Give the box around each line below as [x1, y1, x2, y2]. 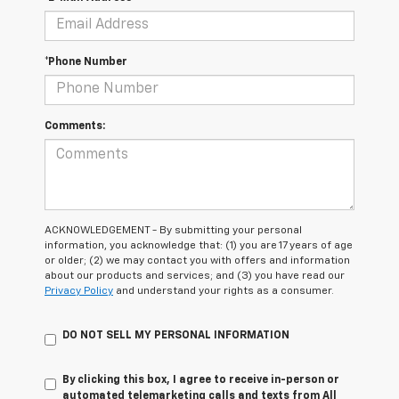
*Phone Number [45, 56, 127, 68]
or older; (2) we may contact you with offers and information [45, 255, 350, 266]
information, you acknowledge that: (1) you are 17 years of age [45, 240, 353, 251]
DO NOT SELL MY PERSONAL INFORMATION [62, 330, 289, 341]
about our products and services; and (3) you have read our [45, 270, 345, 281]
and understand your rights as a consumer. [113, 285, 334, 297]
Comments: [45, 120, 105, 132]
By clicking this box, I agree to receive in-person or [62, 374, 339, 386]
